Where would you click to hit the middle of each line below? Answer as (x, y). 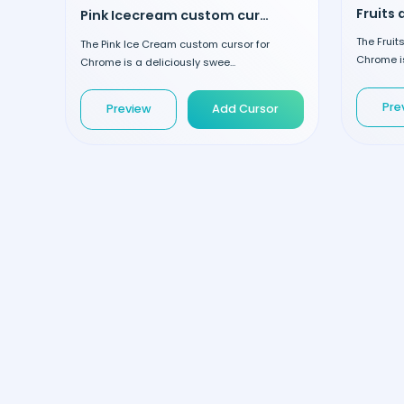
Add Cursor (246, 109)
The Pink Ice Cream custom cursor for (175, 44)
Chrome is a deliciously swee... (158, 62)
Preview (129, 109)
